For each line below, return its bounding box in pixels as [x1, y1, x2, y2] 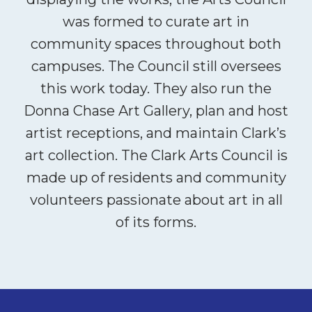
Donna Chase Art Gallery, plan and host [24, 102, 288, 119]
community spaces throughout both [31, 35, 281, 52]
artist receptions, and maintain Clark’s [26, 124, 286, 141]
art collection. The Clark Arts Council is [24, 146, 288, 164]
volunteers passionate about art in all [29, 191, 283, 208]
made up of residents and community [26, 169, 286, 186]
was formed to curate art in [63, 13, 249, 30]
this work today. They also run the [40, 79, 272, 97]
